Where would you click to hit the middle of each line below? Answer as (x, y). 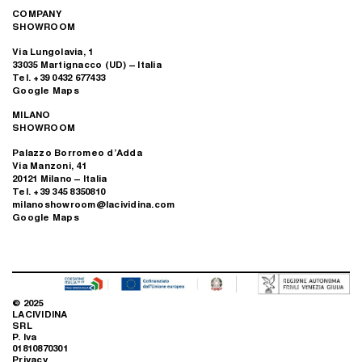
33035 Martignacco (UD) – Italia (87, 64)
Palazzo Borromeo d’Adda (77, 152)
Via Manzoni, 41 (49, 165)
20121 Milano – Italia (60, 178)
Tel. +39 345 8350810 (59, 191)
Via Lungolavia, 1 (53, 51)
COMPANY (37, 14)
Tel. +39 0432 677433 (59, 77)
